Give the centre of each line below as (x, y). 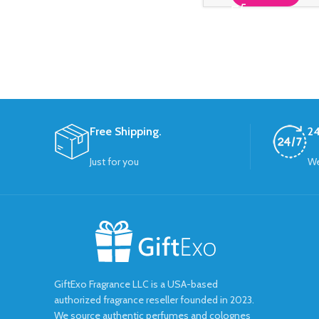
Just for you (114, 162)
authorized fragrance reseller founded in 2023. (154, 300)
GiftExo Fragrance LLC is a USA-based (136, 284)
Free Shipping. (126, 132)
